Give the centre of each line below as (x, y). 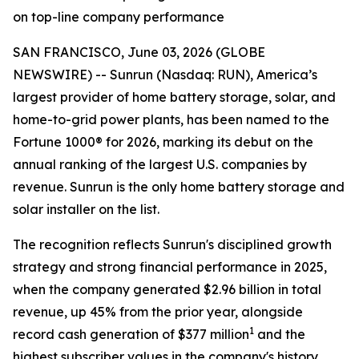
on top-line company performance (119, 17)
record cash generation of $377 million (131, 334)
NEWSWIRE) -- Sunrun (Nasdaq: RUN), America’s (165, 75)
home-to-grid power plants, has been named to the (171, 119)
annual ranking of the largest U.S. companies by (160, 164)
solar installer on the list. (86, 209)
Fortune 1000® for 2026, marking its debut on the (163, 142)
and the (280, 334)
